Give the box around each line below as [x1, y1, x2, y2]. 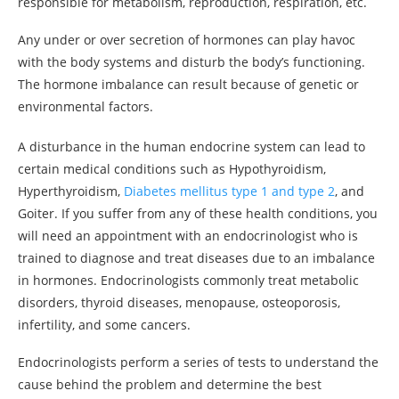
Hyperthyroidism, [18, 183, 124, 200]
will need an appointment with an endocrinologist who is [18, 227, 358, 245]
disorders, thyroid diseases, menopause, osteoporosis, [18, 294, 340, 312]
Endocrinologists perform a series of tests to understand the [18, 354, 379, 371]
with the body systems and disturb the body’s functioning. [18, 53, 365, 71]
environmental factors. [18, 98, 153, 116]
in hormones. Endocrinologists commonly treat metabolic [18, 272, 359, 289]
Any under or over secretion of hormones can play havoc [18, 31, 355, 49]
